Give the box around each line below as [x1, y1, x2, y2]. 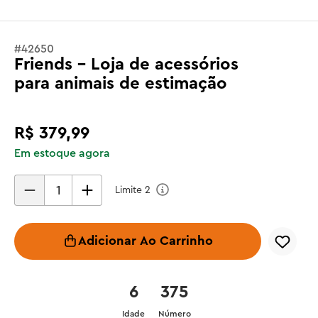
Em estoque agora [14, 148, 110, 159]
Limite [115, 185, 145, 195]
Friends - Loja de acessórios [14, 56, 238, 73]
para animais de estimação [14, 75, 227, 92]
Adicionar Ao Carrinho [78, 234, 213, 248]
